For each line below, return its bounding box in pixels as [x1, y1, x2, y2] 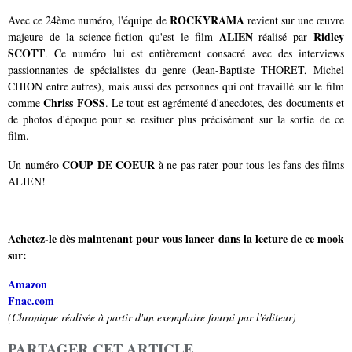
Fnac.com [8, 291, 54, 309]
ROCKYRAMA [169, 11, 244, 28]
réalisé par [252, 28, 314, 44]
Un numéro [8, 156, 62, 172]
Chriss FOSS [40, 93, 105, 111]
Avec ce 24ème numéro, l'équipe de [8, 12, 170, 27]
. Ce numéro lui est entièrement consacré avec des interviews [45, 45, 344, 60]
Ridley [313, 27, 345, 45]
